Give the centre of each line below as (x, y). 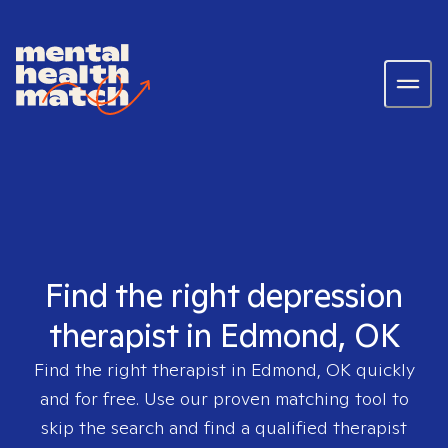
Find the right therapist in (142, 369)
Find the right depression (224, 295)
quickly (382, 369)
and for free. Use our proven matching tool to (224, 398)
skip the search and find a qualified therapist (224, 427)
